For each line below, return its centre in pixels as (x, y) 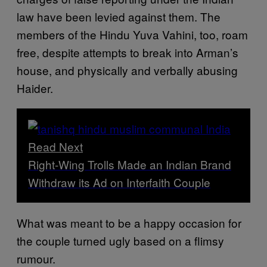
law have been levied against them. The (119, 16)
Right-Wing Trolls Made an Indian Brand (130, 164)
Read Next (55, 146)
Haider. (35, 88)
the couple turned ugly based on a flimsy (120, 240)
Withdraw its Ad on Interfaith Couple (119, 182)
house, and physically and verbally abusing (127, 70)
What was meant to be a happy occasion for (129, 222)
